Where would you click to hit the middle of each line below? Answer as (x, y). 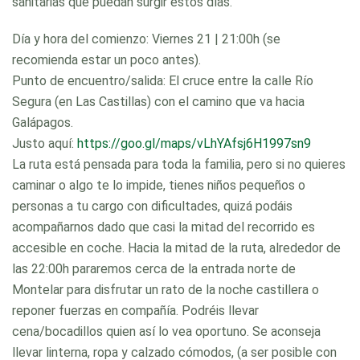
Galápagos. (43, 123)
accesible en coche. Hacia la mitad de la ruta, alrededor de (176, 248)
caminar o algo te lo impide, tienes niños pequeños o (159, 186)
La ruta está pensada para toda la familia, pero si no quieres (179, 165)
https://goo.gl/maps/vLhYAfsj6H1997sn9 (194, 144)
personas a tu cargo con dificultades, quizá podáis (152, 207)
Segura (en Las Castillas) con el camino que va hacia (158, 102)
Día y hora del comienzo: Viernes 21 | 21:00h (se (146, 39)
